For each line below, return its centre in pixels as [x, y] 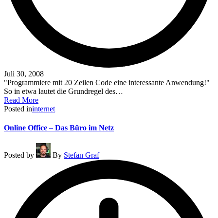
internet [44, 109]
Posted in [18, 109]
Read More [21, 100]
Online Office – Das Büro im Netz [59, 128]
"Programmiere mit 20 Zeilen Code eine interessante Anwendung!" [107, 83]
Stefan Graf [82, 155]
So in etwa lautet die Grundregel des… [64, 91]
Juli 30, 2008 [24, 74]
